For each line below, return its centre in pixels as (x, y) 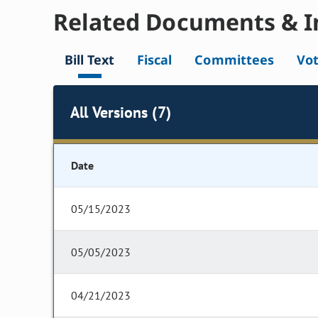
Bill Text (90, 60)
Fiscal (155, 60)
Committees (234, 60)
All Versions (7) (121, 112)
